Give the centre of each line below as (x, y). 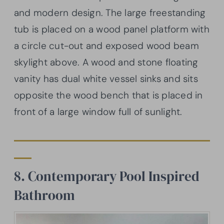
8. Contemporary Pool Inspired (107, 176)
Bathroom (44, 195)
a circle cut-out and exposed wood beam (106, 46)
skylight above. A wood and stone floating (106, 62)
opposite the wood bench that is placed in (108, 95)
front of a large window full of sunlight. (99, 112)
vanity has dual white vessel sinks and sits (106, 79)
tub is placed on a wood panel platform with (112, 29)
